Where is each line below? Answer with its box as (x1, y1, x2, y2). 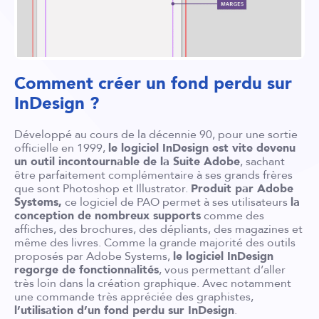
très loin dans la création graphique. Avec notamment (14, 275, 291, 291)
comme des (201, 207, 264, 224)
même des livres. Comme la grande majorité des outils (14, 234, 296, 251)
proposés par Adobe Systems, (14, 248, 173, 264)
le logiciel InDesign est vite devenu (108, 140, 296, 156)
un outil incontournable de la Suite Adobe (14, 153, 240, 169)
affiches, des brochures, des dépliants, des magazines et (14, 221, 303, 237)
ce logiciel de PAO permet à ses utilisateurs (62, 194, 291, 210)
